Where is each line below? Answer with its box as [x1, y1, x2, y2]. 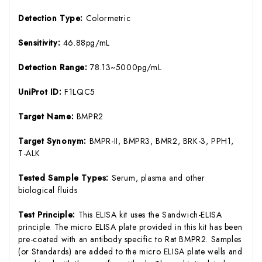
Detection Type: [18, 12, 86, 24]
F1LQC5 [64, 85, 95, 98]
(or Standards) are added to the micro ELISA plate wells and [18, 245, 243, 257]
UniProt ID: [18, 85, 65, 98]
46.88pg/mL [63, 36, 110, 49]
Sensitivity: [18, 36, 63, 49]
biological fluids [18, 184, 78, 196]
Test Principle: [18, 208, 78, 220]
